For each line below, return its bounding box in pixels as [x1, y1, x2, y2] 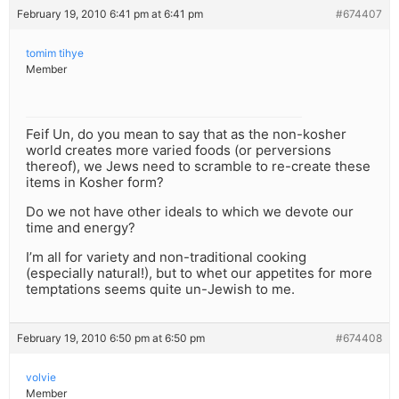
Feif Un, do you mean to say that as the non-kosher [26, 126, 346, 143]
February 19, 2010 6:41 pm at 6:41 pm [17, 7, 203, 21]
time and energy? [26, 219, 135, 237]
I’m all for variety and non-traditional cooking [26, 248, 306, 266]
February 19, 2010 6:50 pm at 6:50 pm [17, 331, 205, 346]
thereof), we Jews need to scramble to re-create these [26, 158, 370, 175]
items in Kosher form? [26, 174, 164, 191]
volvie [26, 370, 56, 385]
